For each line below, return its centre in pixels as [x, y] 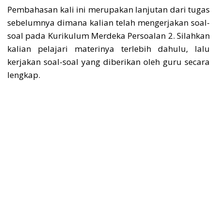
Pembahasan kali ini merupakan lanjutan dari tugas [108, 9]
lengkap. [24, 75]
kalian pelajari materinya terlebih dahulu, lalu [108, 49]
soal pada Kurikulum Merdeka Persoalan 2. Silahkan [108, 36]
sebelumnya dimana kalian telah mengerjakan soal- [108, 23]
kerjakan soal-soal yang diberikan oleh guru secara [108, 62]
